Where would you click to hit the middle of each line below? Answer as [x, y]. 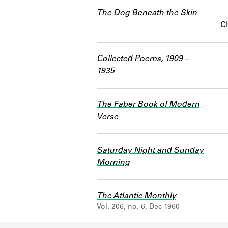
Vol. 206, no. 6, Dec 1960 [138, 207]
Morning [113, 163]
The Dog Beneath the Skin [147, 13]
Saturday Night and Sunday [150, 150]
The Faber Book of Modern [148, 105]
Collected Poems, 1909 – [143, 59]
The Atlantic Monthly [136, 196]
